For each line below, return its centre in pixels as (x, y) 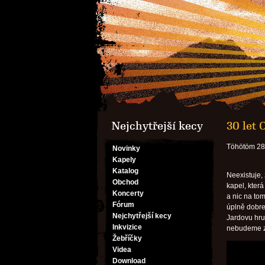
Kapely (124, 160)
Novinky (126, 148)
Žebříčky (127, 238)
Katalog (125, 171)
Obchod (125, 182)
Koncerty (128, 193)
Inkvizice (127, 227)
